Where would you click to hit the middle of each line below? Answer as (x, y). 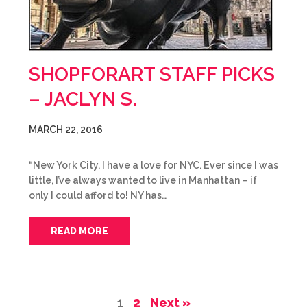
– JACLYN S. (83, 99)
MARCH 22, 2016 (66, 130)
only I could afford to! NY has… (98, 195)
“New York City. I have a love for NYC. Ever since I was (153, 165)
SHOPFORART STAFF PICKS (152, 74)
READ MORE (79, 231)
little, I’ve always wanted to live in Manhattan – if (143, 180)
